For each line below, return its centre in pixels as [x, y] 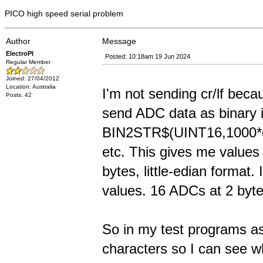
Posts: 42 [19, 95]
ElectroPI [20, 53]
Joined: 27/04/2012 [33, 78]
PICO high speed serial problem [64, 14]
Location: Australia [31, 87]
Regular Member [28, 62]
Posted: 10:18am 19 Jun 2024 [148, 56]
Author [18, 41]
